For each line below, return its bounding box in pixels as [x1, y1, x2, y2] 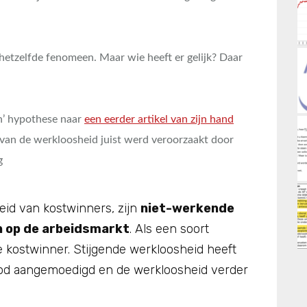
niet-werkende [140, 201, 234, 216]
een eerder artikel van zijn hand [84, 114, 234, 125]
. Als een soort [130, 221, 209, 236]
